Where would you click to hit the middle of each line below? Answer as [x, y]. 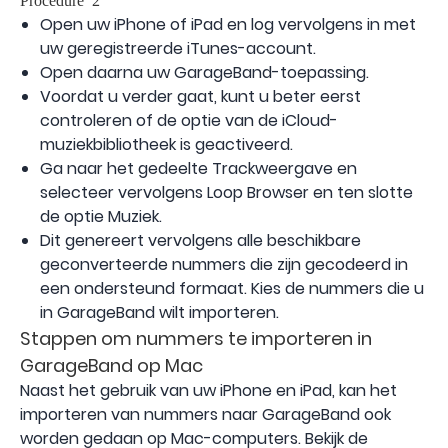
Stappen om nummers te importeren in [196, 339]
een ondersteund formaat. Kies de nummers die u [232, 289]
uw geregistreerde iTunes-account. [178, 49]
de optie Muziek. [101, 217]
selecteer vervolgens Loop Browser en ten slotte [226, 193]
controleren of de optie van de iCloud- [189, 121]
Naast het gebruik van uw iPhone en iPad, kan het [208, 391]
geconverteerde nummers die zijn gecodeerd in [224, 265]
